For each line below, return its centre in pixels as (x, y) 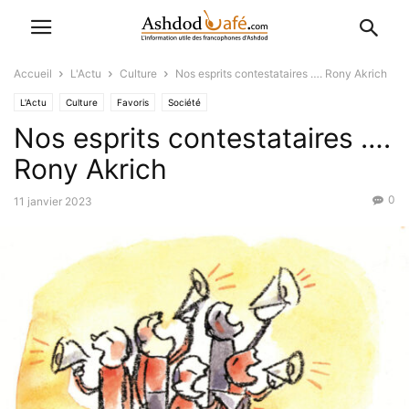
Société (184, 102)
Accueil (33, 73)
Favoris (133, 102)
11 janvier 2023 (53, 201)
